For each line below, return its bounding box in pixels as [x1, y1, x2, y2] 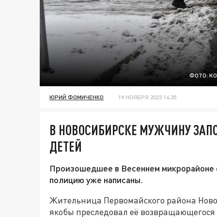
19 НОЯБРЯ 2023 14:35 [118, 93, 176, 101]
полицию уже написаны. [49, 174, 143, 186]
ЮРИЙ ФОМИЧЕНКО [49, 93, 104, 101]
